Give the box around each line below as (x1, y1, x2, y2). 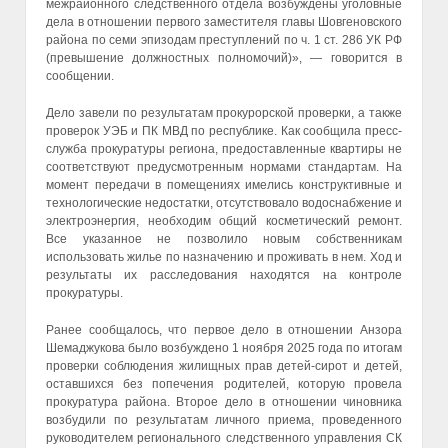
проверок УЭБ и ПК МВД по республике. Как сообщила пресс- (46, 123, 402, 138)
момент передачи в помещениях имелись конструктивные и (46, 177, 402, 192)
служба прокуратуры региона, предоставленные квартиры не (46, 141, 402, 156)
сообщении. (46, 68, 114, 83)
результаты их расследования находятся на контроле (46, 267, 402, 282)
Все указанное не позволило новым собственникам (46, 231, 402, 246)
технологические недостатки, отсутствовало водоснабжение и (46, 195, 402, 210)
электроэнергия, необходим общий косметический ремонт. (46, 213, 402, 228)
